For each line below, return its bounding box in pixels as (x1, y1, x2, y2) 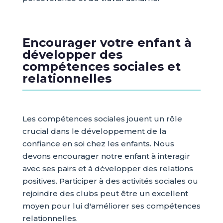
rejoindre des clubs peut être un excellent (22, 189, 188, 198)
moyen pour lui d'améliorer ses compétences (22, 201, 201, 211)
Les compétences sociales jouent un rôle (22, 114, 182, 123)
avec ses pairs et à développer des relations (22, 164, 193, 173)
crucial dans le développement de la (22, 126, 166, 136)
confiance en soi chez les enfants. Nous (22, 139, 174, 148)
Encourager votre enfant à (22, 35, 192, 50)
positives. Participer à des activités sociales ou (22, 176, 198, 186)
